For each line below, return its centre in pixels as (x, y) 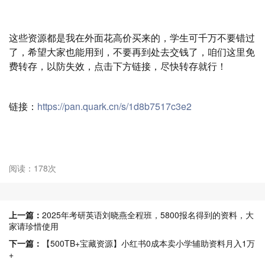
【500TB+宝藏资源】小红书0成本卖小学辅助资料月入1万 (148, 243)
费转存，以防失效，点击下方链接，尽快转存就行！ (118, 66)
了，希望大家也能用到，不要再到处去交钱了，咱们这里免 (132, 51)
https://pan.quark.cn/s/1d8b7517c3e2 (114, 106)
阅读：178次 (33, 168)
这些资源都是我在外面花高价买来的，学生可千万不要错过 (132, 37)
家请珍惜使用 (34, 226)
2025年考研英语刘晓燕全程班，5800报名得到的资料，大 (148, 214)
